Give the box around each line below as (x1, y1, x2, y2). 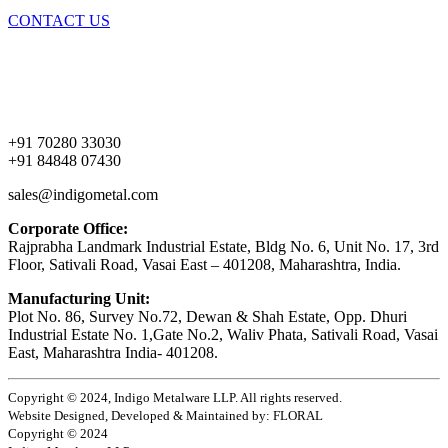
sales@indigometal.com (8, 185, 158, 203)
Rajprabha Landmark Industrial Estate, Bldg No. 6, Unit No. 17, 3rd (8, 237, 439, 255)
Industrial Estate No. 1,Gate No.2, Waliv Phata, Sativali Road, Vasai (8, 325, 438, 343)
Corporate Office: (8, 219, 132, 237)
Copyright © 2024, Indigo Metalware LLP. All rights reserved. (8, 389, 342, 405)
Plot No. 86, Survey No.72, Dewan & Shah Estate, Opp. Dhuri (8, 307, 407, 325)
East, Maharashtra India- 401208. (8, 343, 218, 361)
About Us (8, 63, 70, 81)
